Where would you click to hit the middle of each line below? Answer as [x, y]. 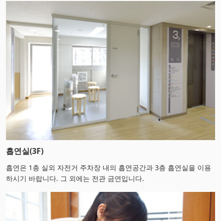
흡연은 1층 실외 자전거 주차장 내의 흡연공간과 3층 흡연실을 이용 [109, 168]
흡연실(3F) [25, 151]
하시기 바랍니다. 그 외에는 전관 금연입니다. [75, 179]
